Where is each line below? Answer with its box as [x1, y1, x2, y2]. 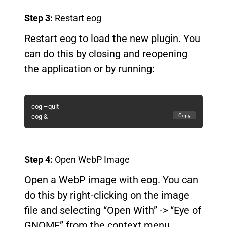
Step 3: [24, 13, 53, 23]
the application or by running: [24, 63, 155, 75]
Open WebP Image [53, 154, 130, 165]
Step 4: [24, 154, 53, 165]
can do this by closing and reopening [24, 48, 187, 60]
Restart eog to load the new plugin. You [24, 32, 200, 45]
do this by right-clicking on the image [24, 189, 190, 201]
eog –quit [31, 103, 59, 110]
